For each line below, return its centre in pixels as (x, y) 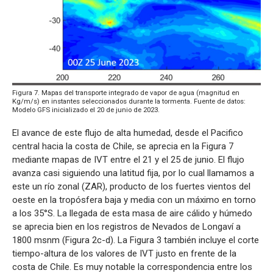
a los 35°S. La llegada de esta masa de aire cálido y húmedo (132, 214)
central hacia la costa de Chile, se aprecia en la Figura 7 (123, 147)
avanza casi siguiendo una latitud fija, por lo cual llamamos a (133, 173)
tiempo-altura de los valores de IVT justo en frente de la (124, 254)
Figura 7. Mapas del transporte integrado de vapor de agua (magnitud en (126, 93)
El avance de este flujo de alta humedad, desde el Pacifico (128, 133)
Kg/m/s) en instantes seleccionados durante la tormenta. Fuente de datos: (129, 101)
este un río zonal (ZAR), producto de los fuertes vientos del (131, 187)
